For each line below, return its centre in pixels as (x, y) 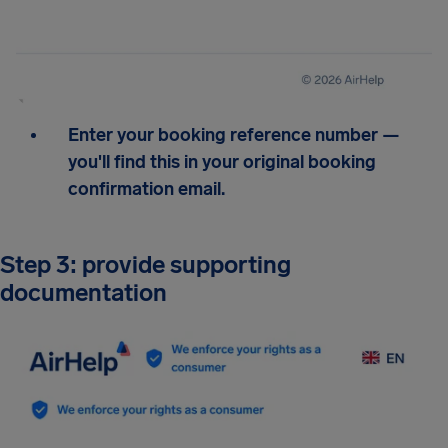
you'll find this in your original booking (222, 162)
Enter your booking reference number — (234, 135)
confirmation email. (146, 189)
